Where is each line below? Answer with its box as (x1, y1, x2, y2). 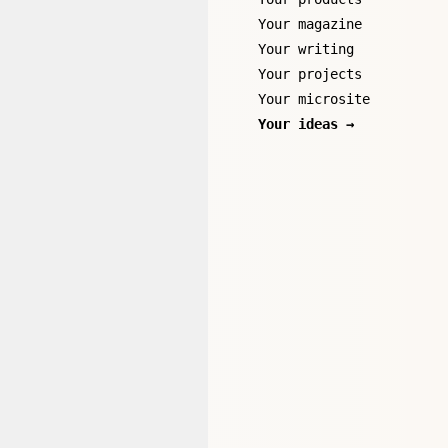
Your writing (258, 41, 354, 57)
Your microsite (258, 91, 370, 107)
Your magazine (258, 16, 362, 32)
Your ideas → (258, 116, 354, 132)
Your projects (258, 66, 362, 82)
